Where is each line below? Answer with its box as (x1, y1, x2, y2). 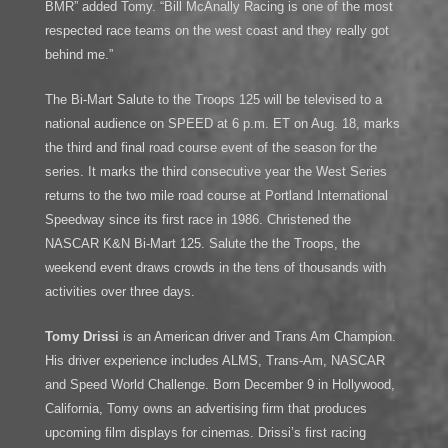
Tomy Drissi (44, 328, 119, 344)
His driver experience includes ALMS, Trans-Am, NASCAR (44, 352, 385, 368)
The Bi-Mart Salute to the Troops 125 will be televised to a (44, 92, 382, 108)
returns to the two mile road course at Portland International (44, 188, 388, 204)
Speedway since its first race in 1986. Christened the (44, 212, 351, 228)
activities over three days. (44, 284, 195, 300)
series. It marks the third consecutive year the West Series (44, 164, 387, 180)
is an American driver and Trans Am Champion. (118, 328, 396, 344)
